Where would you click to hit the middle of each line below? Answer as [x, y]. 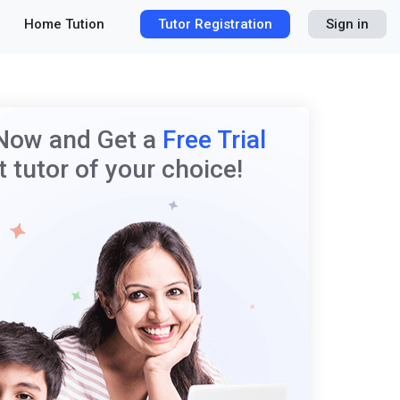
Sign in [347, 25]
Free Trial [214, 140]
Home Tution [64, 25]
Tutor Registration [215, 25]
